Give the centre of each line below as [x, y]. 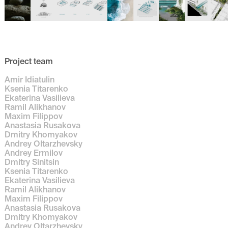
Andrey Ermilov [34, 153]
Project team [29, 61]
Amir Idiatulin [30, 80]
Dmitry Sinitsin [32, 162]
